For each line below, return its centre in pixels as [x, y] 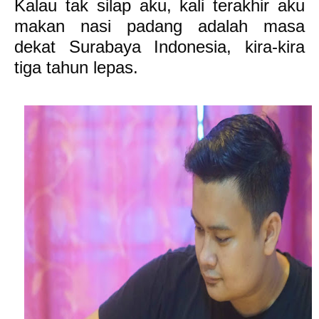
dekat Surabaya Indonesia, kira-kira [159, 47]
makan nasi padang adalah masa [159, 26]
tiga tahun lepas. [79, 67]
